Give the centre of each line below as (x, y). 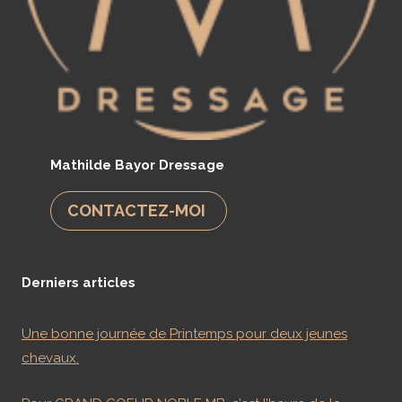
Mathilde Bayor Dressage (137, 165)
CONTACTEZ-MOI (136, 210)
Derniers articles (79, 282)
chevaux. (50, 358)
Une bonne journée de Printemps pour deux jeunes (184, 333)
